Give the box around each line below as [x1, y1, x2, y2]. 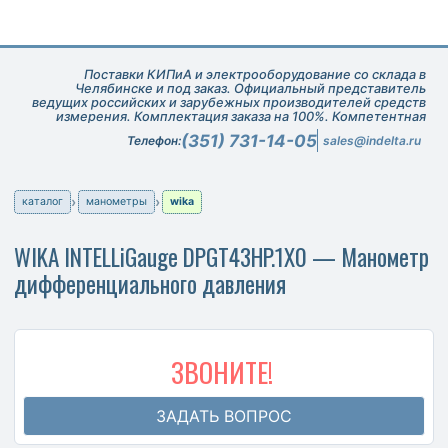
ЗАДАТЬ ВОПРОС [156, 406, 292, 427]
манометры [86, 194, 148, 208]
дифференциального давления [14, 265, 286, 301]
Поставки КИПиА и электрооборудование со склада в [83, 66, 426, 82]
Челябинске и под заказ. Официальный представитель [74, 80, 426, 96]
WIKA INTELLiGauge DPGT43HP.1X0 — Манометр [14, 238, 429, 274]
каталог [21, 194, 63, 208]
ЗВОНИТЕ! [171, 351, 273, 392]
